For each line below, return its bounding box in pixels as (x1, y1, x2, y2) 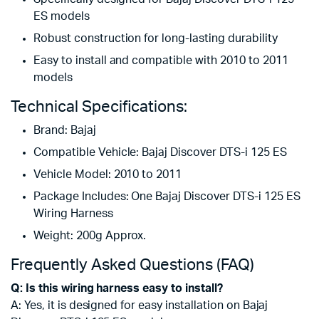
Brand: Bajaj (33, 124, 96, 136)
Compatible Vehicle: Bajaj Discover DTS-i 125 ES (33, 146, 287, 158)
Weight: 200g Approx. (33, 229, 147, 241)
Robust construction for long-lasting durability (33, 32, 278, 44)
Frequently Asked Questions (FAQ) (11, 256, 254, 273)
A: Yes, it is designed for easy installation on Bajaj (11, 299, 268, 311)
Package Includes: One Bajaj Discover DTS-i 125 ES (33, 190, 300, 202)
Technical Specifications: (11, 98, 187, 115)
